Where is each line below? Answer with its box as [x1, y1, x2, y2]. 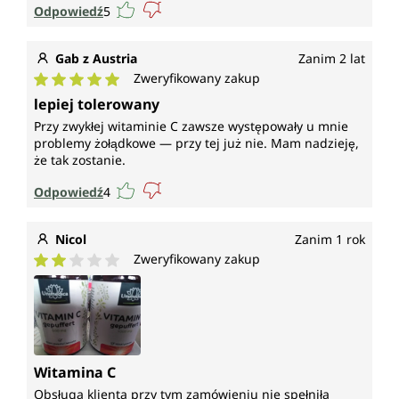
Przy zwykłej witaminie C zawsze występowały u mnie [34, 118, 348, 135]
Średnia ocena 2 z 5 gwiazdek [33, 267, 231, 288]
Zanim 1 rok [295, 231, 365, 248]
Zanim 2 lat [298, 50, 365, 68]
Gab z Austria [55, 50, 137, 68]
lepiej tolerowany [34, 94, 159, 115]
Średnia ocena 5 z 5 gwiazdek [33, 86, 231, 107]
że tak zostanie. [34, 151, 126, 169]
